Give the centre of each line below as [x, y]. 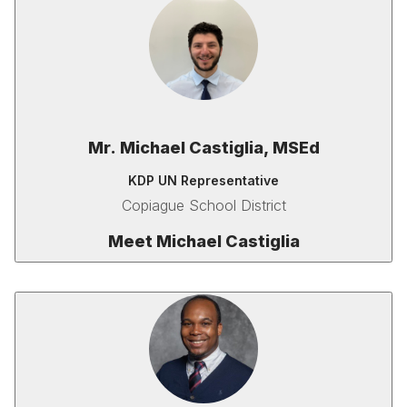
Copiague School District [203, 205]
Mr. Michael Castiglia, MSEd [203, 148]
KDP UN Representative [203, 180]
